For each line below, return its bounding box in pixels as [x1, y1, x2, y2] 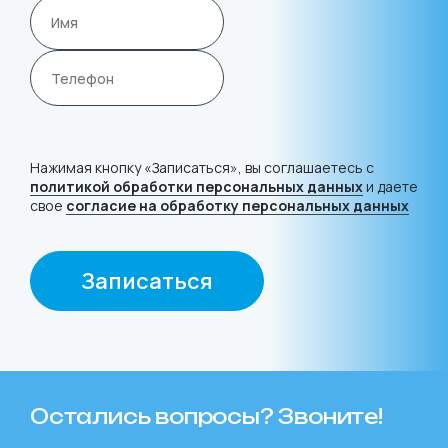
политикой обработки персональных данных [30, 177, 363, 196]
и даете [363, 177, 418, 196]
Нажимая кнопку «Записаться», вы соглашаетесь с [30, 158, 374, 177]
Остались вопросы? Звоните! [30, 404, 383, 429]
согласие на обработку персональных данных [66, 196, 409, 215]
